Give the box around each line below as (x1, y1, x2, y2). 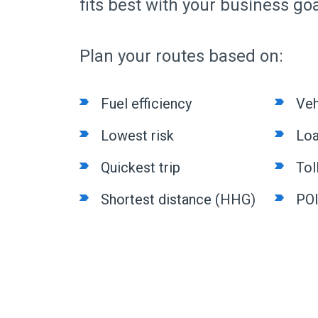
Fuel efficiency (101, 94, 192, 112)
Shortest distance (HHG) (101, 190, 259, 208)
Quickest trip (101, 158, 180, 176)
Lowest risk (101, 126, 174, 144)
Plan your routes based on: (79, 46, 283, 66)
